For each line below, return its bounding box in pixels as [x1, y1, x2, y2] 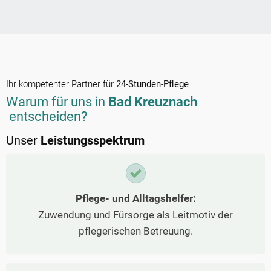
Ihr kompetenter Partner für [6, 79, 116, 90]
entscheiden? [9, 109, 87, 125]
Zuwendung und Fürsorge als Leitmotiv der [38, 209, 233, 221]
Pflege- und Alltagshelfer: [75, 192, 196, 205]
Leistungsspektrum [41, 133, 145, 148]
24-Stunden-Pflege [116, 79, 189, 90]
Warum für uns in [6, 94, 108, 110]
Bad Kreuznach [108, 94, 197, 110]
